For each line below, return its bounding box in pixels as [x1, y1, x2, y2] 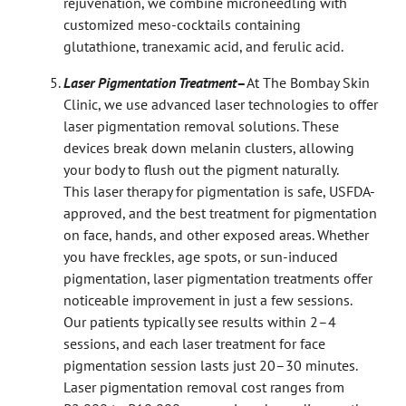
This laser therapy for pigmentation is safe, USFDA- [63, 181, 375, 200]
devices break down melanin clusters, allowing [63, 138, 354, 157]
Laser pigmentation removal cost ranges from [63, 377, 344, 396]
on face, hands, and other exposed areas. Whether [63, 225, 369, 244]
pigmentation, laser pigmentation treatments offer [63, 268, 372, 287]
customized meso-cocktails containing [63, 14, 301, 34]
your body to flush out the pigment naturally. [63, 159, 339, 179]
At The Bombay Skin [246, 72, 370, 92]
